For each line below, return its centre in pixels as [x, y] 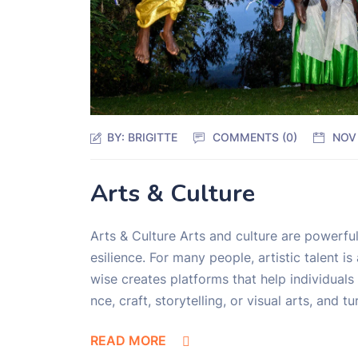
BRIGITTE [153, 137]
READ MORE [129, 340]
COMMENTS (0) [255, 137]
